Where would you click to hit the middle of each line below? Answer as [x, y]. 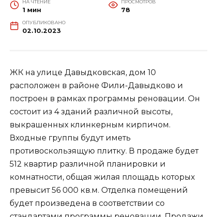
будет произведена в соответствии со [87, 203]
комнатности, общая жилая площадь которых [102, 177]
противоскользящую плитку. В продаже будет [104, 151]
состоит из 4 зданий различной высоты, [91, 112]
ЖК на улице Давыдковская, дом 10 [83, 73]
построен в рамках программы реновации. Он [105, 99]
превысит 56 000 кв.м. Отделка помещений [99, 190]
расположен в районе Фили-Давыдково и [96, 86]
